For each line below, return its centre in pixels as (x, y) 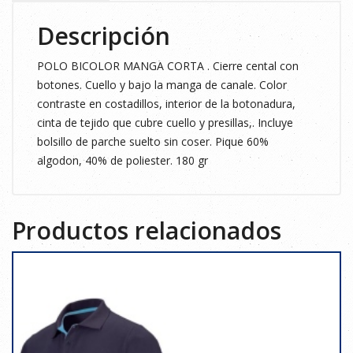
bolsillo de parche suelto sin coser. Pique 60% (153, 141)
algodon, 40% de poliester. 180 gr (123, 160)
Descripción (104, 36)
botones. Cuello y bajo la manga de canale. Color (162, 85)
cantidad (36, 10)
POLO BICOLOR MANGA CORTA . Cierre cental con (168, 66)
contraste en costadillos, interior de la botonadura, (166, 104)
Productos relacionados (147, 230)
